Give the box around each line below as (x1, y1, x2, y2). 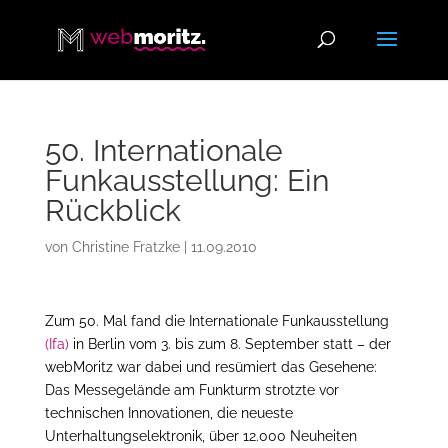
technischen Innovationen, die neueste (44, 405, 293, 421)
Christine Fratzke (71, 239, 180, 255)
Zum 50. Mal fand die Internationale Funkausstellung (44, 313, 389, 329)
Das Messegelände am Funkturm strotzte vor (44, 382, 339, 398)
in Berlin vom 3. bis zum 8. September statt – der (68, 336, 391, 352)
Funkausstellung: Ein (44, 163, 329, 198)
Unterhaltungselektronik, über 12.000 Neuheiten (44, 428, 357, 444)
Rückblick (44, 193, 181, 228)
